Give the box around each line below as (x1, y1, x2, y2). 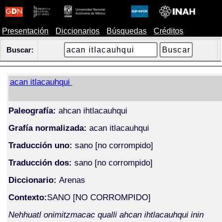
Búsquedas (107, 27, 147, 35)
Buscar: (6, 46, 34, 54)
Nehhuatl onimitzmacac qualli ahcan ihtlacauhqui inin (8, 209, 204, 220)
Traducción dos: (8, 157, 72, 167)
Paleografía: (8, 105, 56, 115)
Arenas (58, 174, 85, 185)
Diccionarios (55, 27, 100, 35)
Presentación (2, 27, 49, 35)
